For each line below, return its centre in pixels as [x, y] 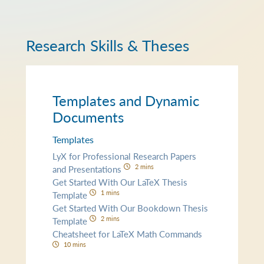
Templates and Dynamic [126, 100]
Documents [88, 117]
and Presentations [88, 169]
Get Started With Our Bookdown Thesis [131, 207]
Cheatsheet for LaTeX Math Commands [128, 233]
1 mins [110, 192]
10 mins [75, 244]
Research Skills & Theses [108, 45]
